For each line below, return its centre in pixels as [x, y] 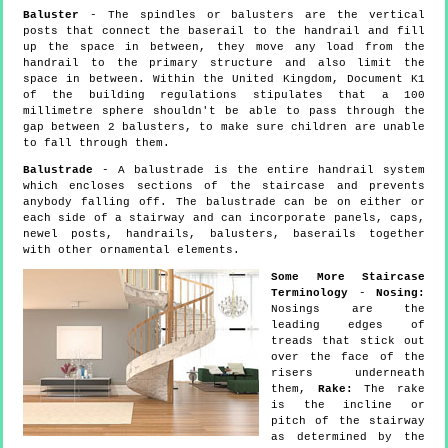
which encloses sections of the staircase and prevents [224, 185]
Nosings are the [348, 308]
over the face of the [348, 356]
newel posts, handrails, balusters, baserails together [224, 233]
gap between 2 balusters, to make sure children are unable [224, 126]
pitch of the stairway [348, 420]
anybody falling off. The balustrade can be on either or [224, 201]
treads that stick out [348, 340]
